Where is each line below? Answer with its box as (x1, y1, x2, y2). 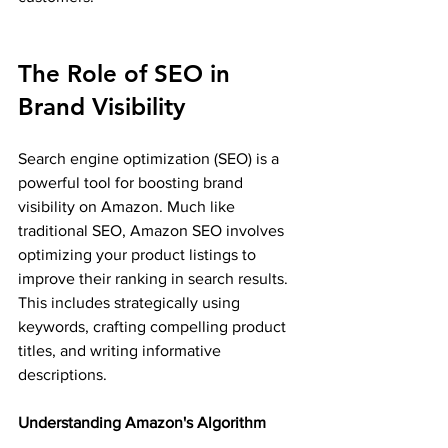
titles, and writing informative (18, 341, 225, 359)
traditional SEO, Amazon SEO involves (18, 221, 288, 239)
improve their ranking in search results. (18, 269, 292, 287)
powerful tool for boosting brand (18, 173, 247, 191)
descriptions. (18, 365, 107, 383)
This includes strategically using (18, 293, 244, 311)
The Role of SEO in (18, 58, 237, 88)
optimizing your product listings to (18, 245, 260, 263)
